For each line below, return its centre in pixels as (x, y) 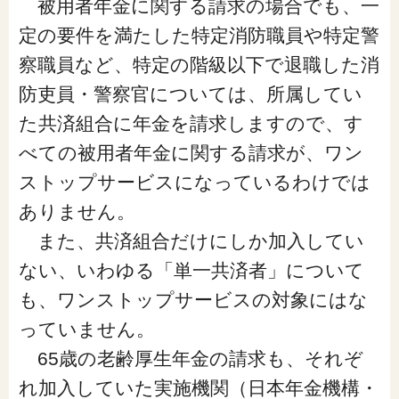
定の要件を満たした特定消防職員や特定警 (199, 36)
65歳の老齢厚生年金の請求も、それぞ (191, 359)
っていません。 (86, 330)
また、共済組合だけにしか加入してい (191, 241)
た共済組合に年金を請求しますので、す (191, 124)
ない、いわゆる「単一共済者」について (191, 271)
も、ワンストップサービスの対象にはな (193, 300)
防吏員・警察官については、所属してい (190, 94)
